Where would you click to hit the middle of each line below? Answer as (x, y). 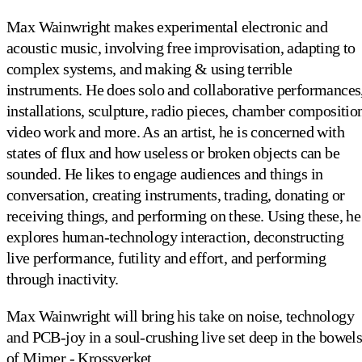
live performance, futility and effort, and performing (166, 257)
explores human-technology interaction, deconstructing (175, 236)
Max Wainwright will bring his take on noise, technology (180, 316)
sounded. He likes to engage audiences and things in (165, 173)
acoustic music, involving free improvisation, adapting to (181, 47)
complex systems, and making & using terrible (149, 68)
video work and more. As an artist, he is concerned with (175, 131)
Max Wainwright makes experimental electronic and (167, 26)
